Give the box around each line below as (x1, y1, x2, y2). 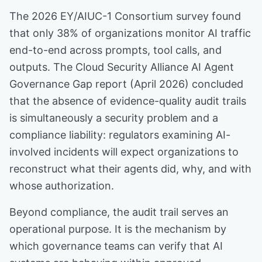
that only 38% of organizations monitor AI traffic (9, 27, 251, 39)
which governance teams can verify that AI (9, 240, 223, 252)
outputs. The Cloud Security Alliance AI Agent (9, 61, 234, 73)
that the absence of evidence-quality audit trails (9, 95, 246, 107)
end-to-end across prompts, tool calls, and (9, 44, 222, 56)
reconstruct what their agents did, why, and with (9, 163, 251, 175)
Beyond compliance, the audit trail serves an (9, 206, 229, 218)
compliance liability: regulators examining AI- (9, 129, 230, 141)
